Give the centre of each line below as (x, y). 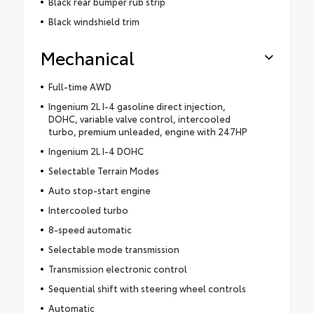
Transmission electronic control (117, 268)
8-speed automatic (90, 229)
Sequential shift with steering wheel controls (147, 288)
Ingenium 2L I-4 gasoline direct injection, (137, 105)
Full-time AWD (80, 86)
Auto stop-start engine (99, 190)
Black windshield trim (94, 21)
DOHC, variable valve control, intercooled (139, 118)
